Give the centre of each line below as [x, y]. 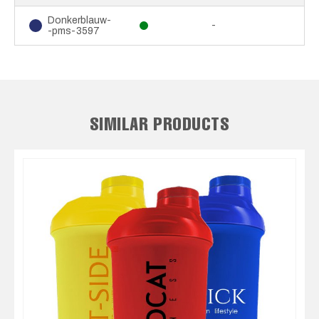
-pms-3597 [74, 31]
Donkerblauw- [79, 20]
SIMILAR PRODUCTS [159, 123]
